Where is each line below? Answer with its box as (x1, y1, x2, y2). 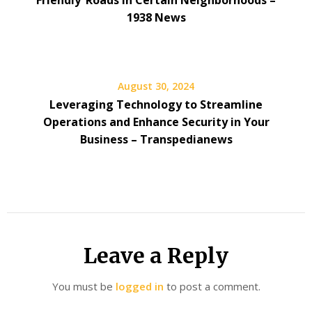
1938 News (126, 10, 186, 25)
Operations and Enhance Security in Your (42, 114, 270, 130)
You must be (52, 279, 116, 293)
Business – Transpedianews (79, 132, 233, 147)
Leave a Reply (84, 242, 228, 269)
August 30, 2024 (118, 79, 194, 93)
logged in (115, 279, 164, 293)
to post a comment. (163, 279, 260, 293)
